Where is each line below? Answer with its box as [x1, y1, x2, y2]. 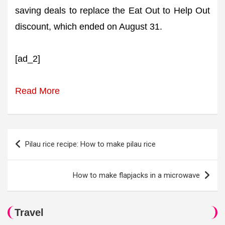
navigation [7, 146, 65, 160]
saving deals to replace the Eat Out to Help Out [15, 6, 210, 16]
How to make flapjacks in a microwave [73, 171, 200, 180]
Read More [15, 86, 60, 96]
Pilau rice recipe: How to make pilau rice [25, 140, 156, 149]
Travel [15, 207, 44, 218]
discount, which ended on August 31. [15, 22, 162, 32]
